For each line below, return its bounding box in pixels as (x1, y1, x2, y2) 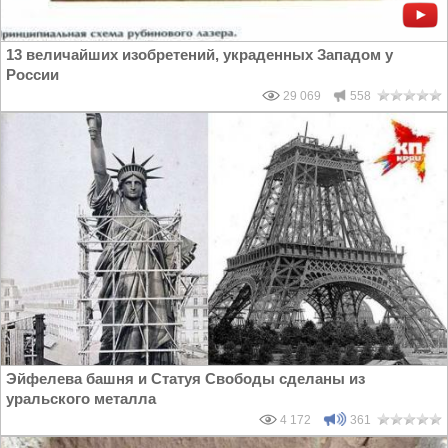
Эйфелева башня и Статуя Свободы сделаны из (6, 369, 365, 387)
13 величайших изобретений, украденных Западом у (6, 45, 393, 63)
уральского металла (6, 389, 156, 407)
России (6, 65, 59, 83)
